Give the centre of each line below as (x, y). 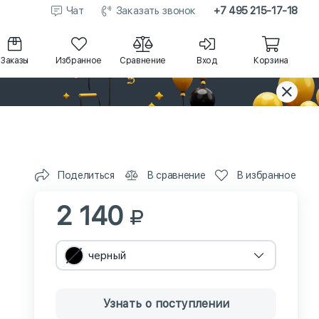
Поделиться (86, 175)
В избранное (266, 175)
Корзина (271, 60)
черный (107, 255)
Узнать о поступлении (166, 304)
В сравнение (176, 175)
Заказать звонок (156, 11)
